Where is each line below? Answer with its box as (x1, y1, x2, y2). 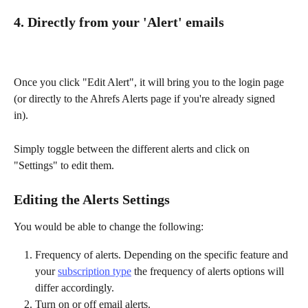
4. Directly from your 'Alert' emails (14, 14, 224, 30)
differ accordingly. (35, 281, 114, 294)
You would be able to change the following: (14, 221, 203, 233)
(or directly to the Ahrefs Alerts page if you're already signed (14, 93, 278, 105)
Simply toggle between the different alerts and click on (14, 142, 252, 155)
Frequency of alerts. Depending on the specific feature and (35, 248, 291, 261)
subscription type (58, 265, 131, 277)
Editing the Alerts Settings (14, 192, 170, 208)
